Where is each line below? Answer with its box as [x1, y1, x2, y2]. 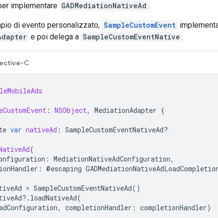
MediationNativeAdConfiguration [54, 154, 170, 163]
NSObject [54, 105, 87, 115]
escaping [51, 163, 82, 173]
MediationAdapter [94, 105, 157, 115]
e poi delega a [29, 32, 81, 41]
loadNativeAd [30, 193, 77, 202]
